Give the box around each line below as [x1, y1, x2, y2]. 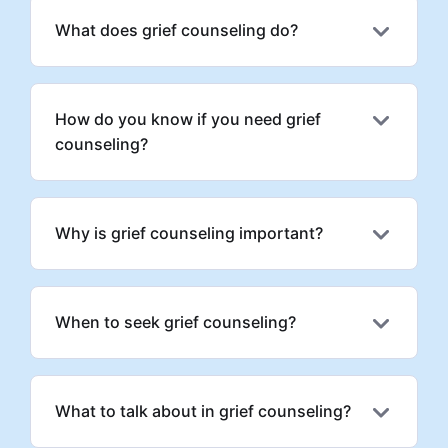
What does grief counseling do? [55, 19, 298, 40]
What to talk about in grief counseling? [55, 400, 351, 421]
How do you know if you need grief [55, 108, 321, 129]
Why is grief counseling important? [55, 222, 323, 243]
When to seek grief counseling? [55, 311, 296, 332]
